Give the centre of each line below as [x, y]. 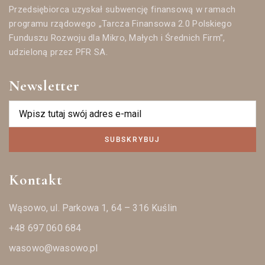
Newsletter [44, 86]
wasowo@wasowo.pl [54, 248]
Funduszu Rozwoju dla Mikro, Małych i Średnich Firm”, [117, 38]
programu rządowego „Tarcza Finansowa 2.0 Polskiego [121, 24]
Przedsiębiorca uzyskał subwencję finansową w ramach [122, 10]
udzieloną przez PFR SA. [58, 52]
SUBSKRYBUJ [132, 140]
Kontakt [36, 180]
